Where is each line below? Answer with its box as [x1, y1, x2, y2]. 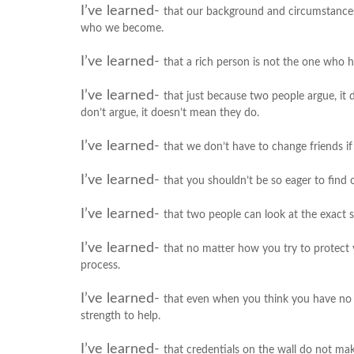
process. [81, 260, 120, 271]
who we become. [81, 23, 164, 34]
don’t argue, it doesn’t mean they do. [81, 107, 259, 119]
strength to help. [81, 311, 160, 322]
